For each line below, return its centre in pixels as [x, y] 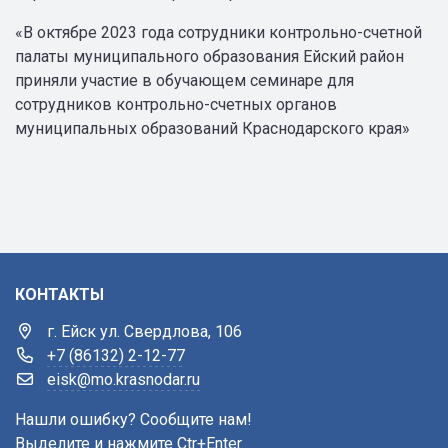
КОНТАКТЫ [59, 294]
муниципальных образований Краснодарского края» [212, 128]
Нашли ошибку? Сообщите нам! [133, 419]
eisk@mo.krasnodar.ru [123, 379]
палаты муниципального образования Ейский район [209, 56]
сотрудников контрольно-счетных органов [176, 104]
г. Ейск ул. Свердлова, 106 [144, 331]
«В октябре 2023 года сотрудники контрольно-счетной [218, 32]
